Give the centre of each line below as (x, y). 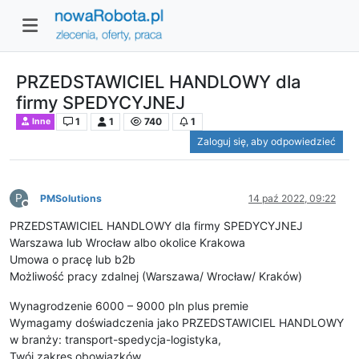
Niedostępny (53, 210)
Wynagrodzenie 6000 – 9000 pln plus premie (129, 306)
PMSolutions (71, 199)
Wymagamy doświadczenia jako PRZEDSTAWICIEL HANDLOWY (177, 323)
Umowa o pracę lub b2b (73, 260)
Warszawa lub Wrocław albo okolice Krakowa (127, 243)
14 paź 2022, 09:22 (292, 199)
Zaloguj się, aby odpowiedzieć (266, 142)
